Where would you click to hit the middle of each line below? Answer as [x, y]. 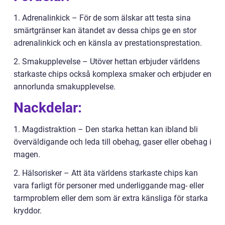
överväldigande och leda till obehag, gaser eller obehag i [113, 142]
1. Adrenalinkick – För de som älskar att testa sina [102, 18]
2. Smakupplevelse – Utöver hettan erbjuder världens [107, 62]
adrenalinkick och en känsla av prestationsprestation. [108, 43]
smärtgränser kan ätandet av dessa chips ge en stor [105, 31]
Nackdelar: [48, 108]
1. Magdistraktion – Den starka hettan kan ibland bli [106, 130]
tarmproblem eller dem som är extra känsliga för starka [111, 198]
